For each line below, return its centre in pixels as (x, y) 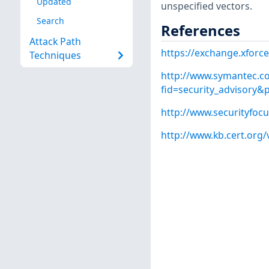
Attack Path (55, 42)
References (200, 30)
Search (50, 20)
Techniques (55, 56)
